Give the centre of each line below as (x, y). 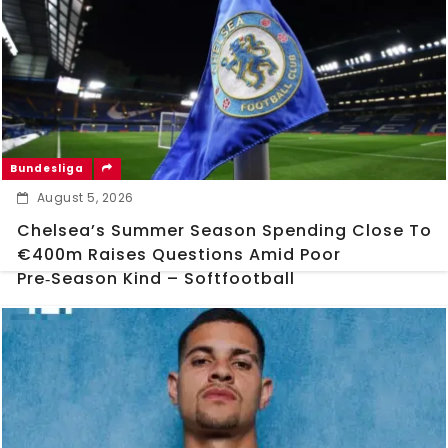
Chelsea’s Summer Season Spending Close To (224, 231)
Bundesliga (47, 169)
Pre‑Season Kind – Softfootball (156, 279)
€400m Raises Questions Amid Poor (179, 255)
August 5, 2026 (85, 198)
